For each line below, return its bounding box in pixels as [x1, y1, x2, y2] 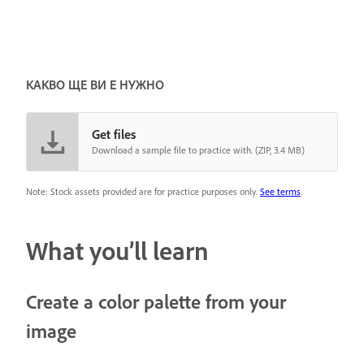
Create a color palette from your [26, 289, 286, 314]
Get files [92, 125, 136, 142]
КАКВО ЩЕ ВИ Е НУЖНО [26, 76, 164, 93]
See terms [260, 184, 301, 197]
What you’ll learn [26, 233, 209, 266]
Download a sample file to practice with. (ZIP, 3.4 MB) [92, 143, 305, 156]
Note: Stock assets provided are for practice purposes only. [26, 184, 260, 197]
